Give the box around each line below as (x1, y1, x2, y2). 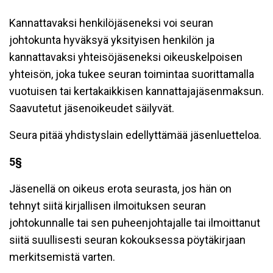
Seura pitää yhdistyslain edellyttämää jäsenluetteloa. (9, 129, 261, 141)
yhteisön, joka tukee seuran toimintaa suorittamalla (9, 68, 254, 80)
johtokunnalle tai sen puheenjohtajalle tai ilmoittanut (9, 216, 260, 229)
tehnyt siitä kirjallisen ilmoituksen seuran (9, 199, 206, 212)
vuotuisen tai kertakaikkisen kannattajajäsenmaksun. (9, 85, 264, 97)
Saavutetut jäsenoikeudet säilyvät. (9, 102, 174, 115)
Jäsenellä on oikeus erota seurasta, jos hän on (9, 182, 232, 195)
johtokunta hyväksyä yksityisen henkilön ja (9, 34, 214, 46)
